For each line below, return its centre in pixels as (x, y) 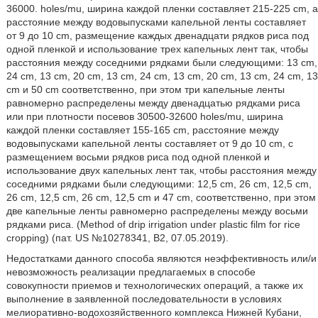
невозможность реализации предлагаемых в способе (131, 272)
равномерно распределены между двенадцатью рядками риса (153, 103)
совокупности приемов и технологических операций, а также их (154, 285)
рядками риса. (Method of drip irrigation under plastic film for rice (153, 224)
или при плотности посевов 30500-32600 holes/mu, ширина (144, 116)
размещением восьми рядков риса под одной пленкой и (138, 157)
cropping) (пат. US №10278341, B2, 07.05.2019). (117, 238)
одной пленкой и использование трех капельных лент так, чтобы (157, 49)
